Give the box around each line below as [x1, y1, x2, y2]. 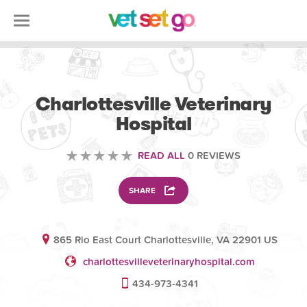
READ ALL [138, 149, 185, 162]
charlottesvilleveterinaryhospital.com [83, 256, 256, 268]
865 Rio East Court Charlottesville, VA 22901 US [53, 234, 278, 246]
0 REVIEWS [185, 149, 241, 162]
